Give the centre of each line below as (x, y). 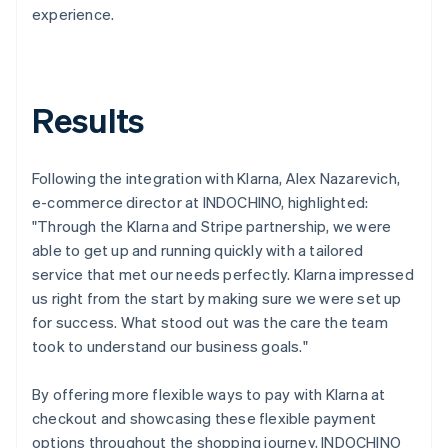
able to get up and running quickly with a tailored (198, 249)
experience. (73, 13)
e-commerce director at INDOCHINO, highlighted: (200, 201)
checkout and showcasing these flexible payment (204, 417)
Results (88, 119)
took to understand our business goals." (170, 345)
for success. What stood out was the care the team (210, 321)
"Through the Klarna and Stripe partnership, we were (212, 225)
